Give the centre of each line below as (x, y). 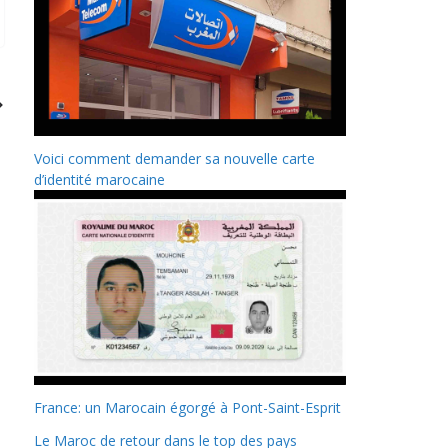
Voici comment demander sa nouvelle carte (174, 159)
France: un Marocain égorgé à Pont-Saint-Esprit (187, 408)
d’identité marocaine (99, 180)
